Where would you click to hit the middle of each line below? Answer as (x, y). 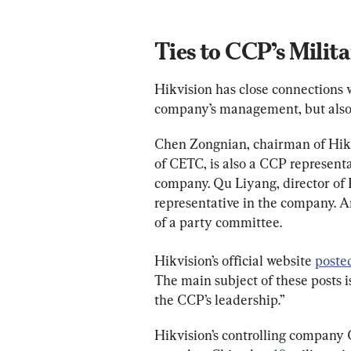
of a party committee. (218, 222)
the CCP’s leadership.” (220, 299)
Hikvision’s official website (235, 260)
